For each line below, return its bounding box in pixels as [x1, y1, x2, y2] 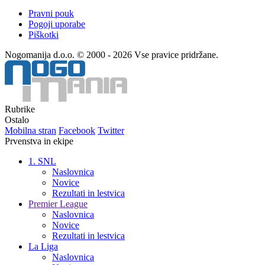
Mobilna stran [5, 125, 56, 135]
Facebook [59, 125, 95, 135]
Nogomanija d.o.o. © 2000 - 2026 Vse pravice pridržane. [5, 49, 218, 60]
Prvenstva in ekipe [5, 135, 73, 146]
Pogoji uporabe [28, 18, 85, 29]
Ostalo [5, 114, 29, 125]
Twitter [98, 125, 124, 135]
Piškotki [28, 29, 59, 40]
